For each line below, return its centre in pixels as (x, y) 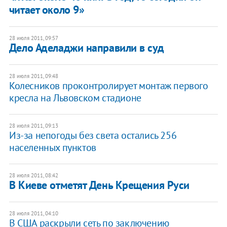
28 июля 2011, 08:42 (33, 176)
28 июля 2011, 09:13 (33, 126)
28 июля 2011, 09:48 (33, 76)
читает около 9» (47, 10)
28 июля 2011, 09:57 (33, 38)
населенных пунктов (52, 148)
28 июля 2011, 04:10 (33, 214)
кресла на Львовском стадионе (75, 98)
